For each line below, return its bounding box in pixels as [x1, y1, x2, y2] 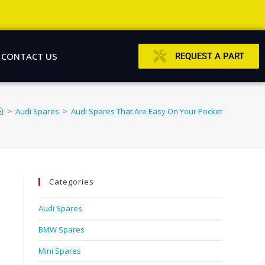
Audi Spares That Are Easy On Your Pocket [71, 106, 222, 117]
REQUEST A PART [175, 50, 245, 62]
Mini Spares [38, 245, 81, 256]
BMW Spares [38, 224, 85, 235]
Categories [49, 176, 94, 187]
